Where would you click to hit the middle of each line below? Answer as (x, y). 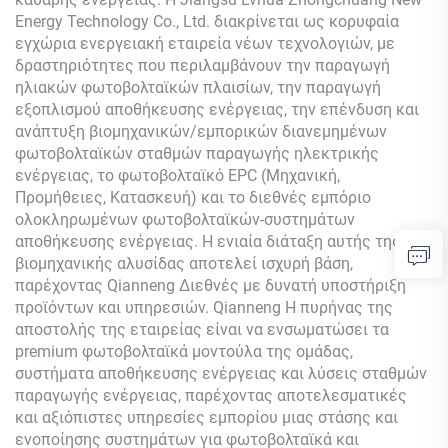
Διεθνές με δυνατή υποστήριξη (292, 285)
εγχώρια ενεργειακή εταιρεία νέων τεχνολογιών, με (205, 43)
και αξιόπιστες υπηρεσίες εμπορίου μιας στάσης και (206, 417)
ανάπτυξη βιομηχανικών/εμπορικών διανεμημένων (201, 131)
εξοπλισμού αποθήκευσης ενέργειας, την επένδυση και (217, 109)
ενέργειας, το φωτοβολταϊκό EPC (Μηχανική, (177, 175)
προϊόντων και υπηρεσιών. (114, 307)
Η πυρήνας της (339, 307)
